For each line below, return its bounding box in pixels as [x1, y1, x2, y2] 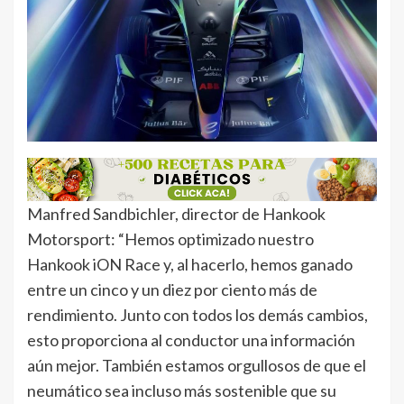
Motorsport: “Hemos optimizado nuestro [27, 229, 314, 250]
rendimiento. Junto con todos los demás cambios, [27, 305, 368, 326]
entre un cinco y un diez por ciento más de [27, 280, 317, 300]
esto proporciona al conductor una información [27, 330, 355, 351]
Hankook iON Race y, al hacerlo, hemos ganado [27, 254, 353, 275]
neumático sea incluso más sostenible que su [27, 381, 336, 401]
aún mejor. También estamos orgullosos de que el [27, 355, 366, 376]
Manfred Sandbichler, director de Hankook [27, 204, 326, 225]
